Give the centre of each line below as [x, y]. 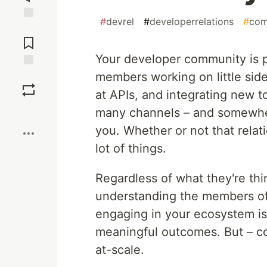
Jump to [29, 28]
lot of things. [131, 148]
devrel [120, 21]
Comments [29, 38]
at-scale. [120, 250]
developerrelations [192, 21]
